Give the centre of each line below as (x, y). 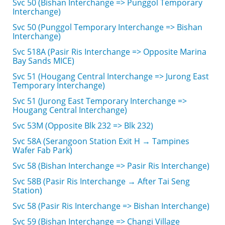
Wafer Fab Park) (42, 150)
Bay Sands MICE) (43, 61)
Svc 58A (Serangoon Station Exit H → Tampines (101, 141)
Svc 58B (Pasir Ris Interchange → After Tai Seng (101, 181)
